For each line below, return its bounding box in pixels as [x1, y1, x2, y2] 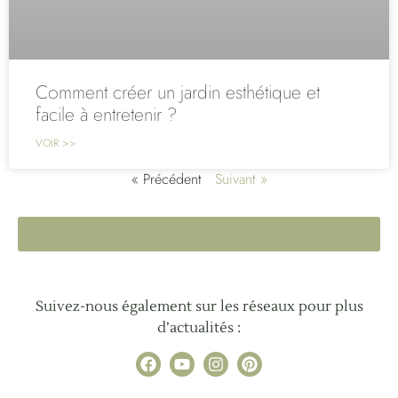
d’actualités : [157, 319, 241, 338]
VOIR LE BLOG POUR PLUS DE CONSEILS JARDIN [56, 224, 342, 244]
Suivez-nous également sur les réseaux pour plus [35, 298, 363, 316]
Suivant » [214, 169, 267, 190]
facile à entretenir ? [36, 101, 177, 129]
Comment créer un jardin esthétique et [36, 79, 320, 107]
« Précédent [131, 169, 202, 190]
